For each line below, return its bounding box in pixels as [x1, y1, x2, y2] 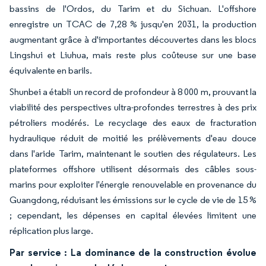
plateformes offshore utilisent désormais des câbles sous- [9, 163, 256, 175]
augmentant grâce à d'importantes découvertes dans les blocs [9, 33, 256, 45]
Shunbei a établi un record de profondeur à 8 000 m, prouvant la [9, 85, 256, 97]
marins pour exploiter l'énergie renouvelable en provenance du [9, 178, 256, 190]
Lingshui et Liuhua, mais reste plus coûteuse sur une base [9, 49, 256, 61]
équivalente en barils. [9, 64, 92, 76]
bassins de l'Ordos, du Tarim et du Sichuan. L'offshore [9, 2, 256, 14]
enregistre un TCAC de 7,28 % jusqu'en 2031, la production [9, 18, 256, 30]
